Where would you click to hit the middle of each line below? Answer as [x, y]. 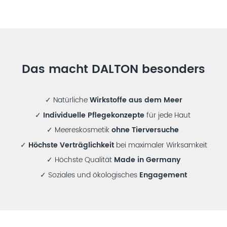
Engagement [163, 175]
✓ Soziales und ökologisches [90, 175]
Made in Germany [147, 160]
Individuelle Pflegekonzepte [93, 115]
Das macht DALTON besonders [113, 69]
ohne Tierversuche [146, 130]
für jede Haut [168, 115]
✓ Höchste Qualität [80, 160]
